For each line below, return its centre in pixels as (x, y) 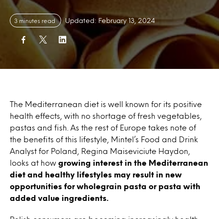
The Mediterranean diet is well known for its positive (106, 104)
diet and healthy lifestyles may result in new (96, 174)
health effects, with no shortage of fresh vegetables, (106, 116)
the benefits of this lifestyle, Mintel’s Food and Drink (104, 139)
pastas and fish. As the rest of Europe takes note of (103, 127)
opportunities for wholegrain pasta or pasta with (105, 186)
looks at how (34, 163)
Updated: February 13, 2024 (110, 20)
